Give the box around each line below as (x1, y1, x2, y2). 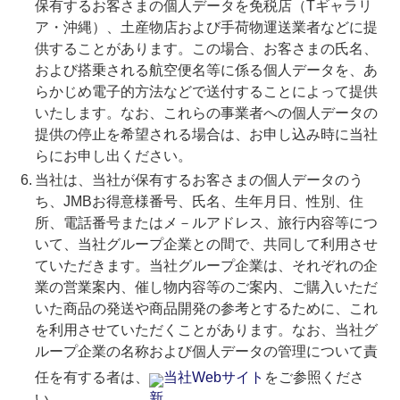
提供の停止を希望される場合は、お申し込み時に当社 (34, 127, 378, 143)
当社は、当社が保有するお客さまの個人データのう (34, 172, 363, 188)
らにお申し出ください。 (34, 148, 192, 164)
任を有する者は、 (34, 370, 149, 386)
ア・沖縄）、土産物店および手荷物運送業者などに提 (34, 20, 378, 36)
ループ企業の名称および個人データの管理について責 (34, 344, 378, 360)
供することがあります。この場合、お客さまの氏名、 (34, 41, 378, 57)
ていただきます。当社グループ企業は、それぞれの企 (34, 258, 378, 274)
